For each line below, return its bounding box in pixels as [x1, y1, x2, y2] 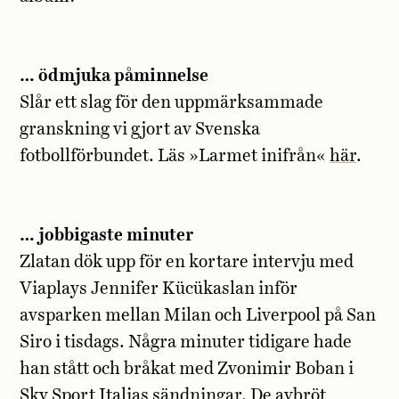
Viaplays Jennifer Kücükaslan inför [20, 280, 298, 297]
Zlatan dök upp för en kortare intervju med [20, 253, 354, 271]
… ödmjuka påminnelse [20, 68, 209, 85]
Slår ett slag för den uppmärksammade [20, 94, 324, 112]
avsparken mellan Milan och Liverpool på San [20, 306, 377, 324]
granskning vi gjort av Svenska [20, 121, 261, 139]
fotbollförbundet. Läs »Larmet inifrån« [20, 148, 330, 166]
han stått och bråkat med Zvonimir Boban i [20, 360, 354, 378]
